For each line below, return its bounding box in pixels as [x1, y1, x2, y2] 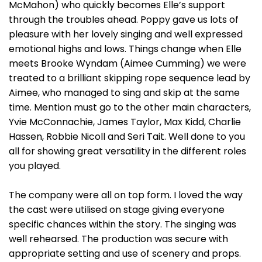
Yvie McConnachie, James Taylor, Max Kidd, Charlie [9, 115, 241, 129]
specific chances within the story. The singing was [9, 218, 236, 231]
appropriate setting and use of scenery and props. [9, 247, 241, 260]
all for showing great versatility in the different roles [9, 144, 246, 158]
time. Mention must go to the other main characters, [9, 101, 251, 114]
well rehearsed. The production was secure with [9, 232, 228, 246]
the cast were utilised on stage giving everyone [9, 203, 225, 216]
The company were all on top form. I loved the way [9, 188, 243, 202]
